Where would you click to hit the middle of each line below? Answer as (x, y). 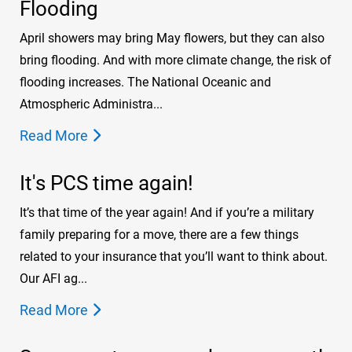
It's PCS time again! (106, 183)
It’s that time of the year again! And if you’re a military (167, 213)
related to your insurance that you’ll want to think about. (174, 257)
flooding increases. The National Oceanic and (145, 82)
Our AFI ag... (53, 279)
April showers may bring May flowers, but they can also (172, 38)
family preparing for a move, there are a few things (159, 235)
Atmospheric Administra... (91, 104)
